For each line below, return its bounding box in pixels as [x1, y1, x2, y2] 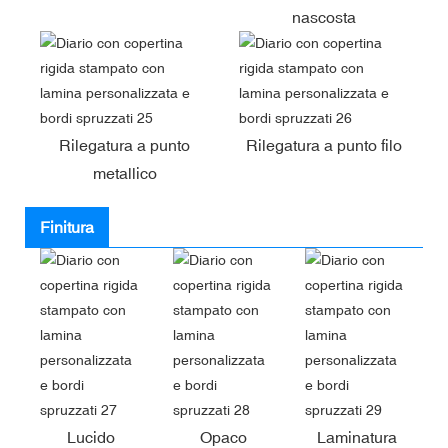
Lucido [67, 427, 116, 446]
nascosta [291, 7, 356, 26]
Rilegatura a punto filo [245, 135, 402, 154]
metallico [92, 163, 157, 182]
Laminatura [316, 427, 397, 446]
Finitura [40, 217, 94, 236]
